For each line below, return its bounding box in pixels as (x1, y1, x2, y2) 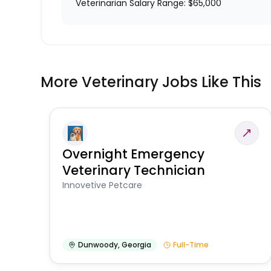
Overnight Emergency (62, 145, 205, 163)
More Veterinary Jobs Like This (41, 72, 262, 93)
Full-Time (173, 240, 209, 250)
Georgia (122, 240, 152, 250)
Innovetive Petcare (62, 179, 143, 192)
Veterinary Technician (62, 162, 206, 180)
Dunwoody (78, 240, 119, 250)
